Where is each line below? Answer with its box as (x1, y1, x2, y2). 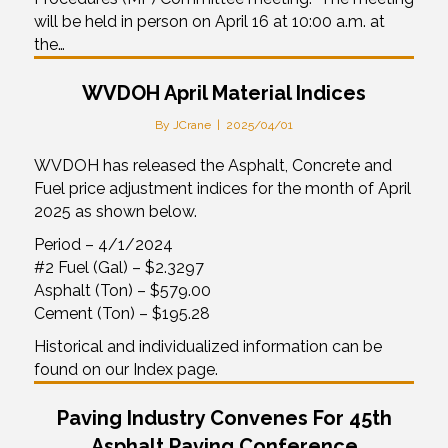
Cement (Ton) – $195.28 (34, 303, 210, 323)
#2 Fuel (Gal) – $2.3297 (34, 257, 204, 277)
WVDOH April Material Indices (82, 80, 366, 105)
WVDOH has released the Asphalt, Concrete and (34, 155, 392, 175)
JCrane (173, 117, 211, 132)
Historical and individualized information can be (34, 336, 382, 356)
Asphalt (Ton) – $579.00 (34, 280, 211, 300)
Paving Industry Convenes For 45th (56, 405, 392, 430)
